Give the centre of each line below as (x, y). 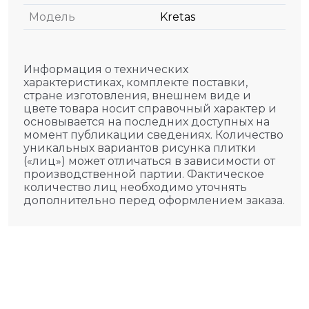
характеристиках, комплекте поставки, (136, 82)
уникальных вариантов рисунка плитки (140, 148)
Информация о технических (106, 69)
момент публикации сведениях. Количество (153, 135)
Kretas (178, 17)
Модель (52, 17)
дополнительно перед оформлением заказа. (154, 200)
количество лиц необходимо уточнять (135, 187)
